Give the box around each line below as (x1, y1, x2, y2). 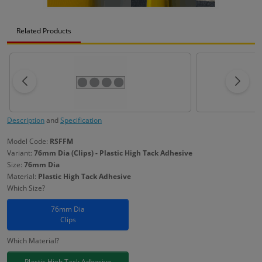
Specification (60, 115, 102, 125)
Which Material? (7, 236, 59, 246)
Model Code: (7, 136, 50, 146)
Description (7, 115, 44, 125)
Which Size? (7, 183, 45, 193)
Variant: (7, 148, 34, 158)
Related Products (16, 26, 71, 36)
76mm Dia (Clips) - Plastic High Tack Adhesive (34, 148, 192, 158)
